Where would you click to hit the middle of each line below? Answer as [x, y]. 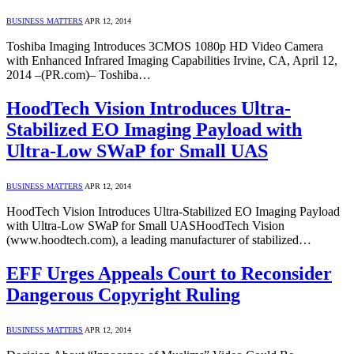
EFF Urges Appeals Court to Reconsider [169, 274]
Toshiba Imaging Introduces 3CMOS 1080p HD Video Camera [165, 47]
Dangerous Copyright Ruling [123, 295]
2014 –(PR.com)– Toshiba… [79, 75]
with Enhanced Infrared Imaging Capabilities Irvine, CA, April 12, [172, 61]
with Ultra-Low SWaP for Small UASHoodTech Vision [145, 226]
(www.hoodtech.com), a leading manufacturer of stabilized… [159, 240]
